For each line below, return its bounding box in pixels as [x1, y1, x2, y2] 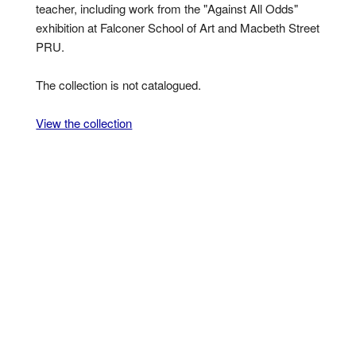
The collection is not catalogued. [36, 76, 202, 93]
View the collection [36, 114, 133, 131]
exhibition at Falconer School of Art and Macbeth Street [36, 19, 320, 36]
